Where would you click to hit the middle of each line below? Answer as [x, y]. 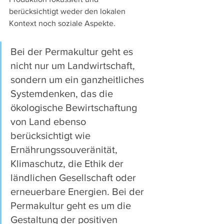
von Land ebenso [49, 121]
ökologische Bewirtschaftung [75, 107]
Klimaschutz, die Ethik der [68, 163]
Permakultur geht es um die [72, 205]
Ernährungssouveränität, [65, 149]
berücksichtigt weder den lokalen [68, 11]
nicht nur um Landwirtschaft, [74, 65]
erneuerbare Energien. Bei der [78, 191]
